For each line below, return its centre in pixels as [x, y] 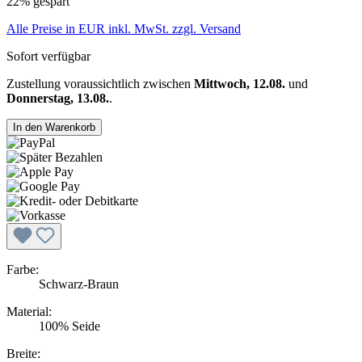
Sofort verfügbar [48, 57]
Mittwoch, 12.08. [240, 84]
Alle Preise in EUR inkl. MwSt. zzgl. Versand [124, 29]
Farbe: [23, 270]
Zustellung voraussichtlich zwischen [100, 84]
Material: [29, 312]
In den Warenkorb [54, 128]
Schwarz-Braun [79, 284]
